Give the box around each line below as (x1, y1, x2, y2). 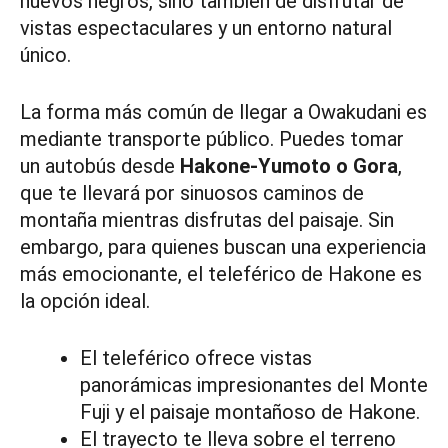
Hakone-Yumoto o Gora (180, 154, 398, 179)
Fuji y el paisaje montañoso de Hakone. (80, 400, 420, 425)
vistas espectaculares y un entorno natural (20, 16, 392, 41)
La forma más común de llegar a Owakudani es (20, 100, 427, 125)
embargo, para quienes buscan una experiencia (20, 235, 426, 260)
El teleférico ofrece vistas (80, 346, 312, 371)
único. (20, 43, 71, 68)
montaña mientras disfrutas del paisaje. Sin (20, 208, 394, 233)
